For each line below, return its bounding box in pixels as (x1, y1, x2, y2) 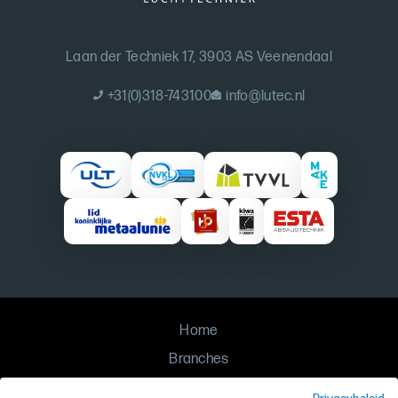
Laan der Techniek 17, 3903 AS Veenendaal (66, 48, 332, 66)
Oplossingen (159, 378, 239, 396)
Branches (169, 350, 229, 368)
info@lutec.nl (226, 87, 306, 105)
